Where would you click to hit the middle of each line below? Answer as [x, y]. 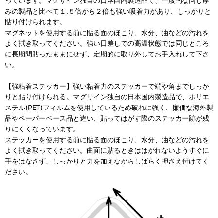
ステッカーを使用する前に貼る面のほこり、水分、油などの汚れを [107, 139]
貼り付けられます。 [36, 21]
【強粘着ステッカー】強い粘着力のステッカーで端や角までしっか [107, 86]
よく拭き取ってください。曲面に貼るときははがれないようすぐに [107, 150]
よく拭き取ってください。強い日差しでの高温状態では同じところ [107, 43]
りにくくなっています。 [42, 128]
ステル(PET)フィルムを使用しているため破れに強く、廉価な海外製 [109, 107]
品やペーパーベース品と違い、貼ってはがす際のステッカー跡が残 [107, 118]
